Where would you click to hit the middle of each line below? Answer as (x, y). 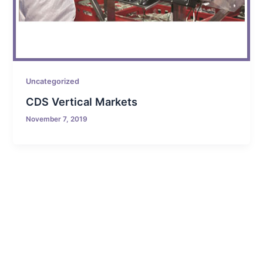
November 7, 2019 (57, 119)
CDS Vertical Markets (82, 101)
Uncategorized (53, 81)
